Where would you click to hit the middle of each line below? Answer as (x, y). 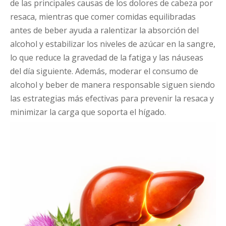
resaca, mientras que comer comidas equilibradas (103, 17)
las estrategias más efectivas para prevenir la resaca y (112, 99)
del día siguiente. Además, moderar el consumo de (104, 71)
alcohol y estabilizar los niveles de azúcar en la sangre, (113, 44)
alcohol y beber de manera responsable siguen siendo (112, 85)
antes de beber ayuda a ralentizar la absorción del (104, 31)
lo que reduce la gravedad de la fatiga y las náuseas (107, 58)
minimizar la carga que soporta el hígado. (88, 112)
